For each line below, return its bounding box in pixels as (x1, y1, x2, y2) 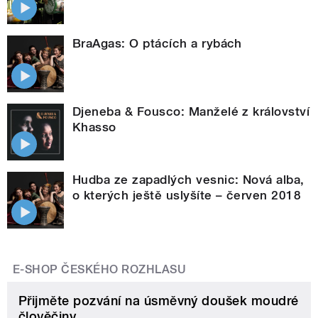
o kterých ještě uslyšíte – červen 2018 (72, 188, 302, 203)
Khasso (72, 120, 116, 135)
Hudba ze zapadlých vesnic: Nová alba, (72, 172, 305, 187)
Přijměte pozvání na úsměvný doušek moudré (18, 293, 299, 309)
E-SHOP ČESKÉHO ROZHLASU (13, 263, 187, 277)
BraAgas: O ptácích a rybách (72, 36, 242, 51)
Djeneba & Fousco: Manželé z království (72, 104, 310, 119)
